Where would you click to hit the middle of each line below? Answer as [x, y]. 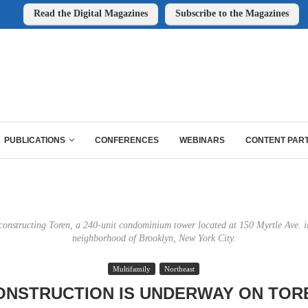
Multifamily [132, 269]
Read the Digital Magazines [91, 13]
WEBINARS [202, 140]
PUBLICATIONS [35, 140]
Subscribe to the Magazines [232, 13]
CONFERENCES [127, 140]
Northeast [180, 269]
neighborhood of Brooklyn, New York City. [154, 238]
